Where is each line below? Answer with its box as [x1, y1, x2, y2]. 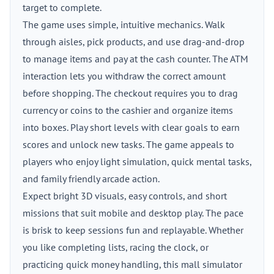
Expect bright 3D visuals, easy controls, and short [23, 190, 227, 202]
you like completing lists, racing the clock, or [23, 241, 209, 253]
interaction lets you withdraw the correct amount [23, 70, 226, 82]
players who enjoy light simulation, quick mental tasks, [23, 155, 251, 168]
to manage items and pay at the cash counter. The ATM [23, 53, 248, 65]
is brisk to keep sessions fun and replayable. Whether [23, 224, 243, 236]
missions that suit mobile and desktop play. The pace [23, 207, 243, 219]
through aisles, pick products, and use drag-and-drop [23, 35, 245, 48]
